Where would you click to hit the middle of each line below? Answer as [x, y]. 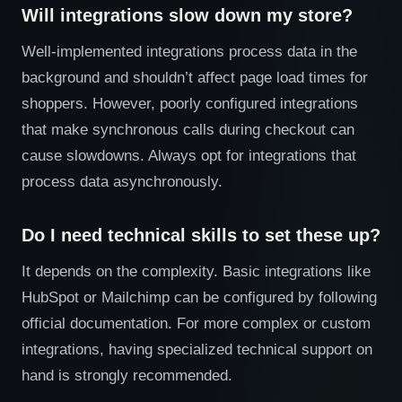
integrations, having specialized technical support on [197, 349]
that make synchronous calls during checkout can [188, 129]
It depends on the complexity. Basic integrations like [196, 271]
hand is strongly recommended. [127, 375]
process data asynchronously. [122, 181]
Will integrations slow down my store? [187, 15]
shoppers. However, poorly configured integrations [190, 103]
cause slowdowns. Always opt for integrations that [189, 155]
